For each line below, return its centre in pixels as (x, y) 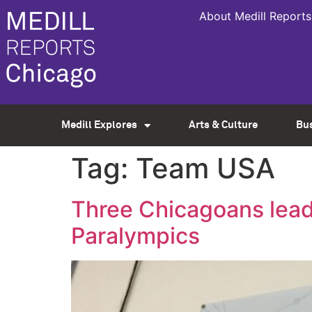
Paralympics (135, 236)
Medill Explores (99, 125)
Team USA (205, 168)
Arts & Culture (223, 125)
